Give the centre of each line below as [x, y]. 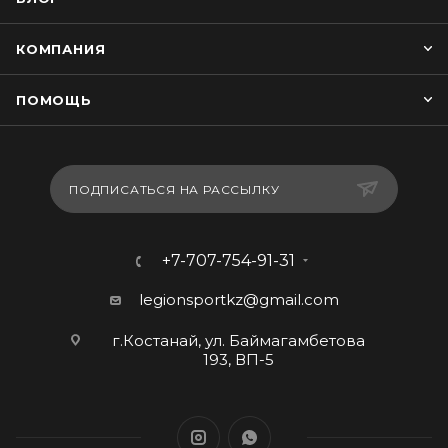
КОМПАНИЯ [61, 49]
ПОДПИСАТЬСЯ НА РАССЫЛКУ [174, 189]
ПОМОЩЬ [54, 100]
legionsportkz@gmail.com [238, 299]
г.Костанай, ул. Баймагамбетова [238, 340]
